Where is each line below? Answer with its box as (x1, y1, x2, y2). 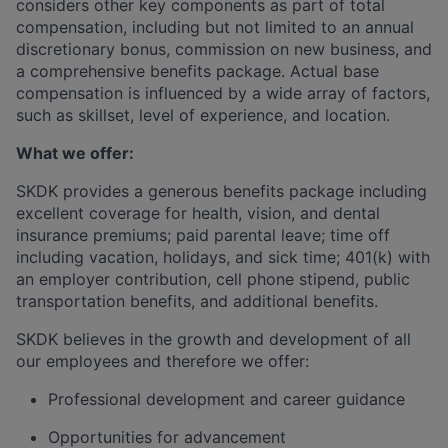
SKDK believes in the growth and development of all (16, 328, 411, 349)
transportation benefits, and (16, 290, 233, 311)
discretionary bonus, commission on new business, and (16, 38, 432, 59)
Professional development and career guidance (48, 388, 405, 409)
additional (233, 290, 308, 311)
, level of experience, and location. (130, 104, 390, 125)
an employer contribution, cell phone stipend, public (16, 268, 410, 289)
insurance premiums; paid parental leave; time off (16, 224, 390, 245)
